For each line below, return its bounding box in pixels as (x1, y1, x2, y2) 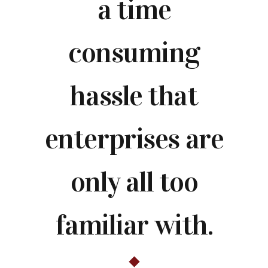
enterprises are (44, 121, 224, 157)
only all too (70, 165, 198, 200)
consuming (68, 35, 200, 71)
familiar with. (55, 208, 213, 243)
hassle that (70, 78, 198, 114)
